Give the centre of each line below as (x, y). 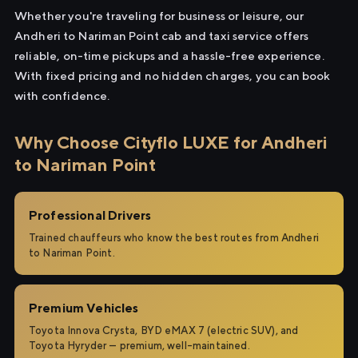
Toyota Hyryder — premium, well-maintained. (139, 346)
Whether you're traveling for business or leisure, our (159, 16)
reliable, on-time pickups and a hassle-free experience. (169, 56)
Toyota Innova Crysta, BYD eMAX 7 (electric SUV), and (164, 330)
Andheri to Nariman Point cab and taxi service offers (162, 36)
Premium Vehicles (84, 308)
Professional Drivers (90, 215)
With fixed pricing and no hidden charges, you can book (173, 76)
